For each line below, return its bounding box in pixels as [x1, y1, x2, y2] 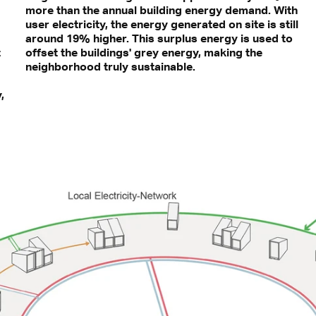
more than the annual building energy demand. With [25, 3, 298, 18]
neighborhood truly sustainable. [25, 59, 195, 74]
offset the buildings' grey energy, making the [25, 45, 262, 60]
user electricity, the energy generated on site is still [25, 17, 298, 32]
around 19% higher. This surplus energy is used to [25, 31, 293, 46]
